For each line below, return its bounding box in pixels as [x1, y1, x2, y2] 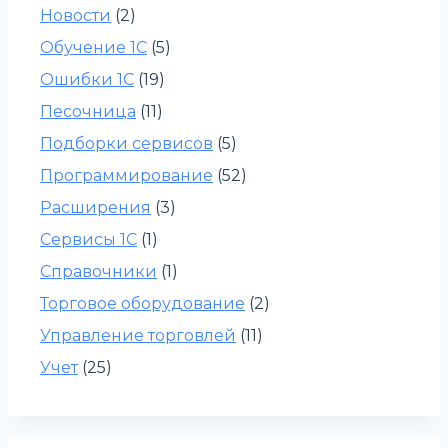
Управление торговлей [40, 326, 236, 346]
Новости [40, 6, 111, 26]
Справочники [40, 262, 157, 282]
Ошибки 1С [40, 70, 134, 90]
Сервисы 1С [40, 230, 137, 250]
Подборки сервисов [40, 134, 213, 154]
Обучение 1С [40, 38, 147, 58]
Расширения [40, 198, 151, 218]
